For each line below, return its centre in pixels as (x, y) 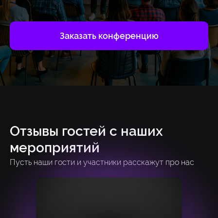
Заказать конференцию (109, 36)
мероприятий (55, 147)
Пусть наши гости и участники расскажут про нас (102, 162)
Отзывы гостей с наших (86, 131)
